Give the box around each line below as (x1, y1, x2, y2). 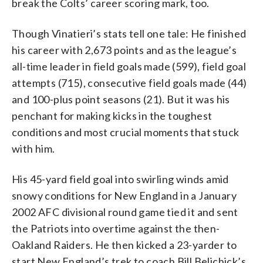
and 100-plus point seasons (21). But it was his (12, 92, 230, 106)
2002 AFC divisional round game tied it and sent (12, 205, 238, 218)
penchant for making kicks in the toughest (12, 109, 213, 122)
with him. (12, 141, 55, 155)
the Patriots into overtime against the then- (12, 221, 220, 235)
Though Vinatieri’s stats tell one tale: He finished (12, 26, 247, 40)
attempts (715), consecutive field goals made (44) (12, 76, 247, 89)
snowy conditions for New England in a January (12, 188, 237, 202)
